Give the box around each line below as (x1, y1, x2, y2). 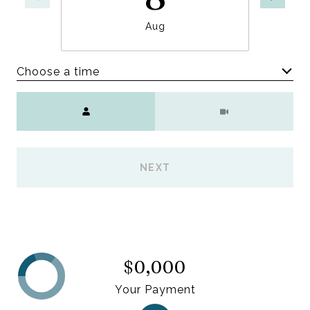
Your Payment (114, 282, 196, 296)
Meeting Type (155, 94, 234, 107)
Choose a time (17, 64, 100, 78)
